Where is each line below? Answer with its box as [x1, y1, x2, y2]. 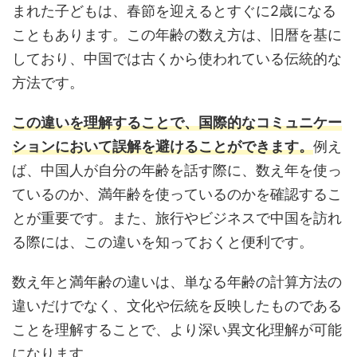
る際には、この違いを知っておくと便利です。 [12, 233, 313, 250]
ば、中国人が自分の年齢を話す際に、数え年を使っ [12, 161, 342, 178]
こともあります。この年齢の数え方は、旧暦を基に [12, 25, 342, 43]
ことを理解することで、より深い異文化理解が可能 [12, 320, 342, 338]
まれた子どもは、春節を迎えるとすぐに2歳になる [12, 2, 336, 19]
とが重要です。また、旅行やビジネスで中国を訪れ [12, 209, 342, 226]
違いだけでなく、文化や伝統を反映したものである [12, 296, 342, 314]
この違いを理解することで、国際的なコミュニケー [12, 113, 342, 131]
